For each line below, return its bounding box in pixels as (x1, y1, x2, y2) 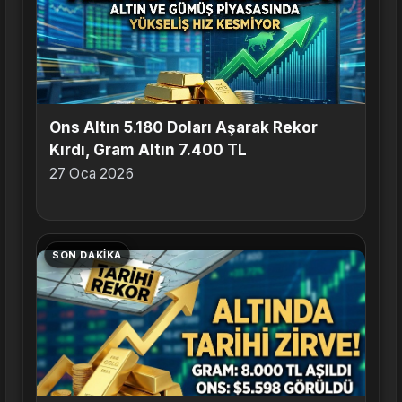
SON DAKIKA (52, 249, 122, 262)
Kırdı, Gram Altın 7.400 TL (49, 141, 247, 160)
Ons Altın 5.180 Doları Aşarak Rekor (49, 118, 318, 137)
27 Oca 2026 (49, 165, 134, 183)
